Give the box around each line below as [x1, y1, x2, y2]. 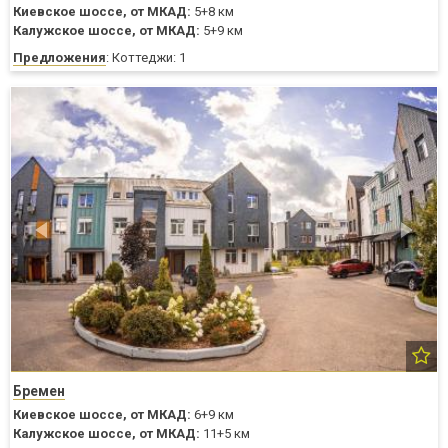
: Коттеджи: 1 [106, 50, 186, 66]
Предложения [13, 50, 106, 66]
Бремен [13, 382, 65, 399]
